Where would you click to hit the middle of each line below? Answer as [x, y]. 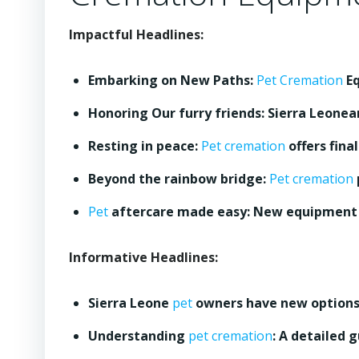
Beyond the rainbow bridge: [179, 179]
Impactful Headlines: [136, 34]
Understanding [138, 336]
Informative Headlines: [143, 257]
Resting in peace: [145, 146]
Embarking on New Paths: [172, 80]
